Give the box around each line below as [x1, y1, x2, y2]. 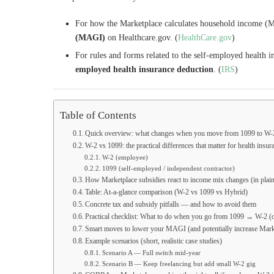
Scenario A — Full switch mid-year [102, 249, 201, 256]
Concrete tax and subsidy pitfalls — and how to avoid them [85, 200, 257, 209]
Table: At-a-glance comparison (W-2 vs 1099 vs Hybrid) [85, 188, 248, 196]
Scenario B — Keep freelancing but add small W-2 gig [102, 260, 256, 267]
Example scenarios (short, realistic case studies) [85, 237, 223, 245]
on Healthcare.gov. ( [105, 33, 178, 42]
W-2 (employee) [102, 154, 149, 161]
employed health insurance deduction [75, 65, 213, 74]
